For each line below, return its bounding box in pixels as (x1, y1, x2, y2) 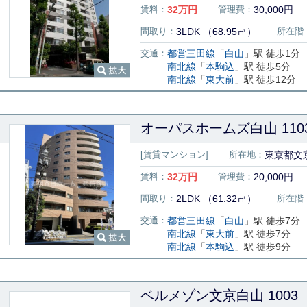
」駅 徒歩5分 (234, 61, 291, 72)
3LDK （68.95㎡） (176, 26, 256, 37)
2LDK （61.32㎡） (176, 193, 256, 204)
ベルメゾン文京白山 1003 (140, 288, 298, 303)
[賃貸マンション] (140, 149, 208, 160)
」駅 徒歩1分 (244, 48, 300, 59)
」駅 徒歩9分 (234, 241, 291, 252)
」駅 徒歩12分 (234, 74, 296, 85)
